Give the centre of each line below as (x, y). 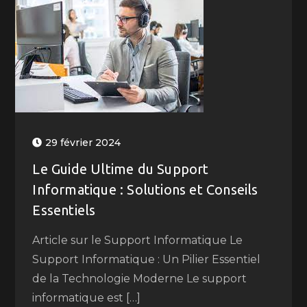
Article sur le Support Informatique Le (138, 240)
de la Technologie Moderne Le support (140, 279)
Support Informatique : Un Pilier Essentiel (147, 259)
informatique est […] (87, 298)
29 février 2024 (83, 143)
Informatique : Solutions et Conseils (145, 189)
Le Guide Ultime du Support (121, 169)
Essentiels (64, 210)
